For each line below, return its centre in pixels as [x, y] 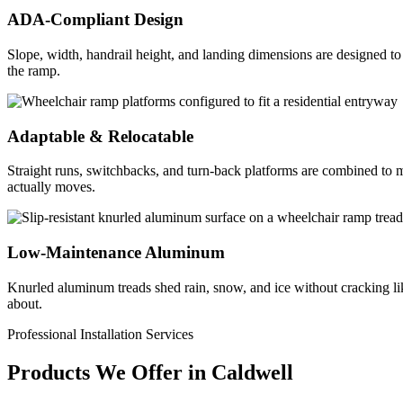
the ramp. [34, 70]
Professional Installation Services [100, 334]
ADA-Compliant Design [95, 20]
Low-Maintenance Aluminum [116, 253]
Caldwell [252, 372]
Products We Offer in [107, 372]
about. [25, 303]
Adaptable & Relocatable [100, 136]
